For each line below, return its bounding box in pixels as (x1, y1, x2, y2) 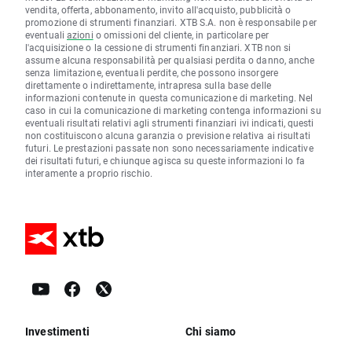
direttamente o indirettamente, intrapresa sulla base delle (25, 79, 271, 92)
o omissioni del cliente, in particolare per (93, 28, 269, 42)
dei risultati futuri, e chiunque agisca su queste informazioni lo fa (25, 154, 305, 167)
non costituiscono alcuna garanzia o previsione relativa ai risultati (25, 129, 310, 142)
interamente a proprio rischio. (25, 167, 153, 180)
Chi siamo (185, 324, 236, 339)
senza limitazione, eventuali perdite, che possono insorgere (25, 66, 278, 79)
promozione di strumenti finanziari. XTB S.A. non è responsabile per (25, 16, 317, 29)
